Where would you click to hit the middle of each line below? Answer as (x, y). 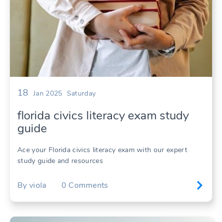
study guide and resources (60, 161)
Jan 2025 (48, 94)
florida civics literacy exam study (103, 116)
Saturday (81, 94)
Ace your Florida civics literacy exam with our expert (102, 150)
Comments (88, 185)
